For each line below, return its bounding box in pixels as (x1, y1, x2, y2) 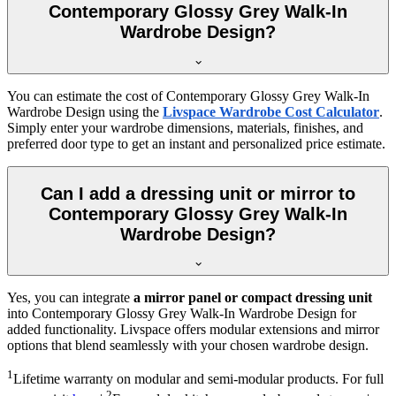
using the (105, 104, 163, 120)
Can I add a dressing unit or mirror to (41, 183, 355, 203)
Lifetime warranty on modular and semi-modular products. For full (13, 371, 384, 387)
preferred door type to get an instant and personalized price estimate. (7, 136, 385, 152)
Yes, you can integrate (7, 290, 133, 306)
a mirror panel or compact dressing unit (133, 290, 372, 306)
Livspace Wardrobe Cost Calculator (163, 104, 379, 120)
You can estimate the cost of (7, 88, 166, 104)
